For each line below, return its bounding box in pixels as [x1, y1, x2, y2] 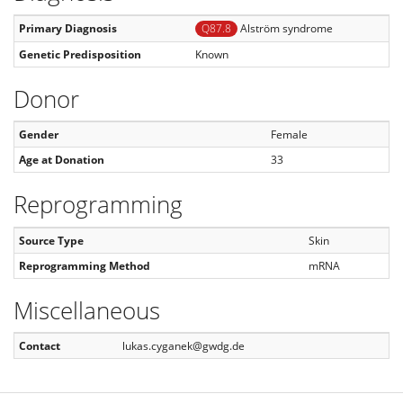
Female [271, 127, 308, 142]
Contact [19, 338, 60, 354]
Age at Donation [19, 152, 104, 167]
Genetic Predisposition [19, 46, 141, 62]
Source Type [19, 232, 84, 248]
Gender [19, 127, 58, 142]
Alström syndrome [237, 20, 333, 36]
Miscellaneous [13, 293, 160, 327]
